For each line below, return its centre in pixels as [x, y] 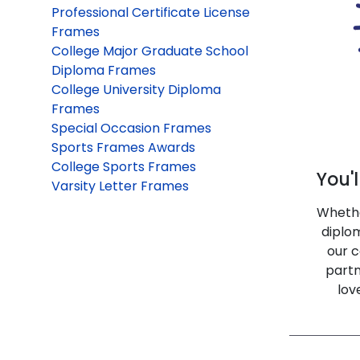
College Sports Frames [124, 166]
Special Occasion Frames [131, 128]
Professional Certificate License [151, 12]
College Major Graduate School [150, 51]
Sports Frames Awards [123, 147]
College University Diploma [136, 89]
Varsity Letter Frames [120, 186]
